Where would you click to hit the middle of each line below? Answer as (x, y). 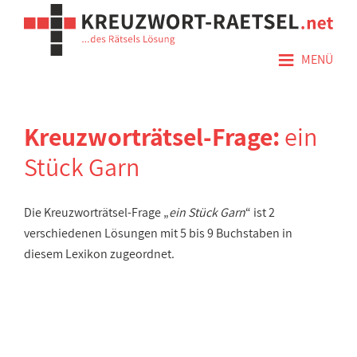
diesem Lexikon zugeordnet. (99, 254)
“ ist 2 (260, 212)
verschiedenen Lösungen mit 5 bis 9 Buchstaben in (158, 233)
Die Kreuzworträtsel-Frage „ (96, 212)
